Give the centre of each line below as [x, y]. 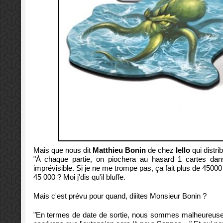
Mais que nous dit [63, 150]
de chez [161, 150]
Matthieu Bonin [119, 150]
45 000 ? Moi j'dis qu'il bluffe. [79, 177]
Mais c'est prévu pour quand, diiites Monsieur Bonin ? [120, 196]
